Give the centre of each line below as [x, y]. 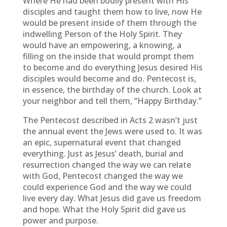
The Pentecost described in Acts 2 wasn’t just [110, 120]
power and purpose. [60, 220]
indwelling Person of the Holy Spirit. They [102, 34]
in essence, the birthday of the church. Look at [112, 90]
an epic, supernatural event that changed [102, 142]
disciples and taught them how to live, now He [112, 12]
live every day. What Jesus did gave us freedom [112, 198]
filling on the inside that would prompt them [108, 56]
